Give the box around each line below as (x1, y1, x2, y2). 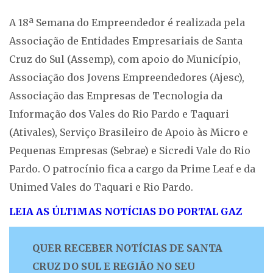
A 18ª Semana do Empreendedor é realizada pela (9, 16, 245, 29)
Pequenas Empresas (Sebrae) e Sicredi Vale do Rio (9, 144, 250, 157)
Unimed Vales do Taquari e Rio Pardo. (9, 181, 193, 194)
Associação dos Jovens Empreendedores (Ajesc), (9, 71, 244, 84)
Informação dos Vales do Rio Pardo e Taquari (9, 108, 229, 121)
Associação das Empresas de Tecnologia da (9, 90, 222, 102)
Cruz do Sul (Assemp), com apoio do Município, (9, 53, 241, 66)
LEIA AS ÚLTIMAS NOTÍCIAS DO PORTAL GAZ (9, 205, 242, 218)
